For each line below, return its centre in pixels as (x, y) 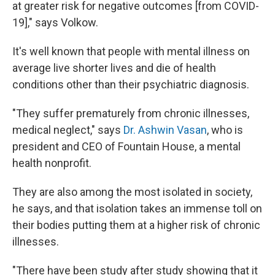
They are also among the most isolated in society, (132, 192)
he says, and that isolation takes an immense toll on (137, 208)
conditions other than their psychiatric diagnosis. (131, 84)
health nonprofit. (52, 163)
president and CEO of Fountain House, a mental (126, 146)
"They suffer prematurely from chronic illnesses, (131, 113)
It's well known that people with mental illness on (131, 51)
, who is (225, 130)
